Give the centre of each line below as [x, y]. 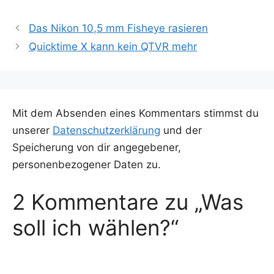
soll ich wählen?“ [95, 227]
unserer [32, 131]
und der [181, 131]
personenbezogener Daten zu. [87, 165]
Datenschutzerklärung [106, 131]
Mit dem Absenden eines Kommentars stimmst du [135, 113]
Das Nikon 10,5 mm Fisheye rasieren [119, 28]
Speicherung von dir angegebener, [97, 148]
